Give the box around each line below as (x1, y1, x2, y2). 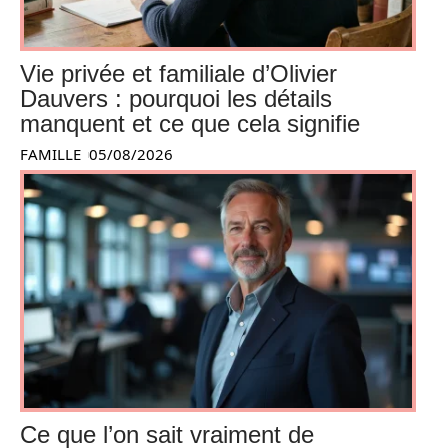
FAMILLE (20, 144, 81, 165)
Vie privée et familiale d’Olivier (20, 60, 337, 88)
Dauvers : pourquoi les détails (20, 85, 332, 113)
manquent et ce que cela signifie (20, 110, 360, 138)
